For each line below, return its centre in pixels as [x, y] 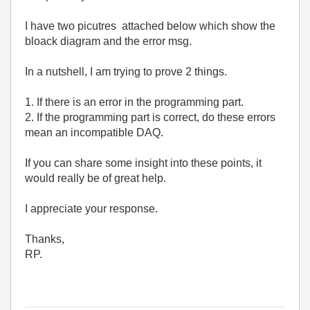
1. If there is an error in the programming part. [136, 102]
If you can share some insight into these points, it [143, 163]
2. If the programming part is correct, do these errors [150, 117]
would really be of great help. [97, 178]
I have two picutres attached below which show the [150, 26]
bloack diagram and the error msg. [110, 41]
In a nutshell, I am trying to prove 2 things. [126, 71]
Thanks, [45, 239]
